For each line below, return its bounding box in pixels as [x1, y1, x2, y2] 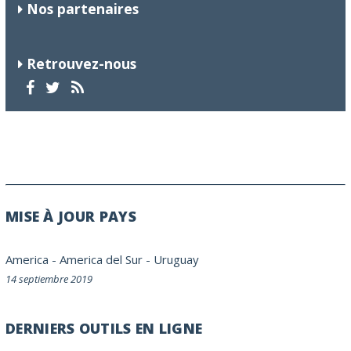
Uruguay [154, 251, 199, 268]
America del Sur [60, 251, 143, 268]
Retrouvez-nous [27, 54, 136, 74]
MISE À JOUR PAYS [5, 207, 136, 226]
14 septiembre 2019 [5, 272, 92, 287]
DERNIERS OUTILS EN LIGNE [5, 319, 203, 338]
